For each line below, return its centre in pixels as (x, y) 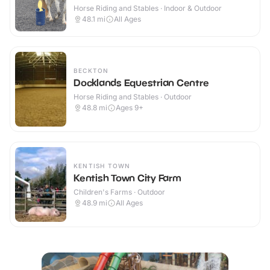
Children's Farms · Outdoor (119, 192)
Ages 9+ (130, 108)
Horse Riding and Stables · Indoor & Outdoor (148, 8)
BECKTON (91, 71)
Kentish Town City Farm (127, 178)
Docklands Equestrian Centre (141, 83)
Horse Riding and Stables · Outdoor (133, 97)
